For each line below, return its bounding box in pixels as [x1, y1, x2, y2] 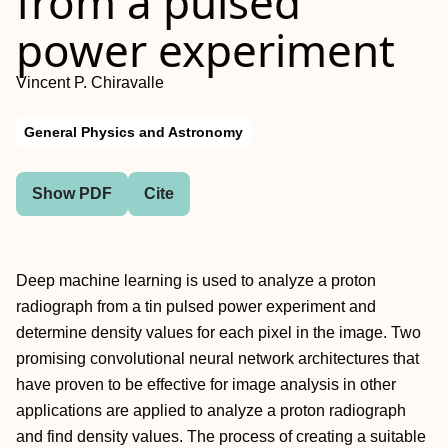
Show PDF [32, 185, 112, 202]
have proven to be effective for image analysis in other [16, 376, 396, 393]
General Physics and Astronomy [24, 124, 243, 140]
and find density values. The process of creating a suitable [16, 428, 426, 445]
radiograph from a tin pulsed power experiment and [16, 298, 376, 315]
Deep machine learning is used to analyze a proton [16, 272, 376, 289]
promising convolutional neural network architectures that [16, 350, 419, 367]
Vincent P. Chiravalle [16, 74, 164, 91]
